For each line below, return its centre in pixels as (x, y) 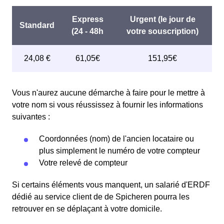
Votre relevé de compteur (83, 163)
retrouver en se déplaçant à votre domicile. (87, 209)
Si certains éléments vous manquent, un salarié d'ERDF (111, 185)
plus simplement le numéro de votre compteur (119, 151)
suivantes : (31, 117)
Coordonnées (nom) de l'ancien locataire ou (116, 139)
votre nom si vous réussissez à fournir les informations (107, 105)
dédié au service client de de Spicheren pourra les (101, 197)
